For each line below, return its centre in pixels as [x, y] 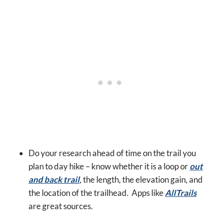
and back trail [54, 180]
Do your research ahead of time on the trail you [112, 153]
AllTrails [181, 193]
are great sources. [61, 206]
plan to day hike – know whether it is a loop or [109, 166]
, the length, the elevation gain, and [141, 180]
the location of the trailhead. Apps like [97, 193]
